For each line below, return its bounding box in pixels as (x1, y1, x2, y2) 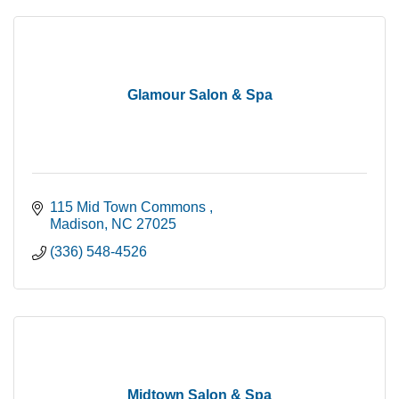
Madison (50, 216, 104, 232)
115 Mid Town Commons (50, 199, 209, 215)
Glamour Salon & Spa (126, 86, 273, 102)
